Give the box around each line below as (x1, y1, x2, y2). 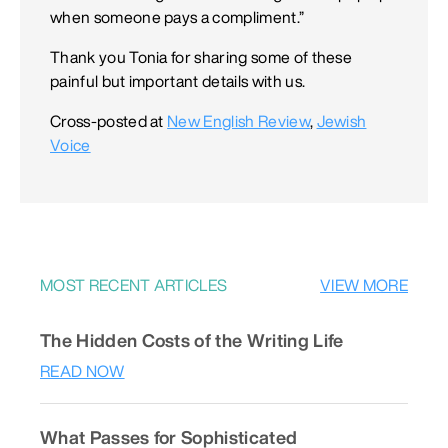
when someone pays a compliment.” (50, 9, 305, 26)
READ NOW (40, 363, 125, 380)
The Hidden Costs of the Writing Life (40, 331, 344, 350)
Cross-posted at (50, 113, 168, 130)
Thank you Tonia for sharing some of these (50, 49, 353, 66)
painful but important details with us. (50, 73, 306, 90)
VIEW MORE (320, 277, 408, 294)
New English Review (167, 113, 310, 130)
